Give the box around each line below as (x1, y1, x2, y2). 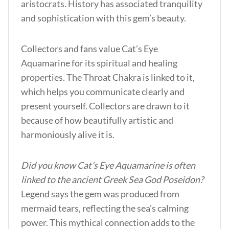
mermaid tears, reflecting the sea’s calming (21, 202, 189, 214)
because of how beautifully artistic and (21, 114, 173, 126)
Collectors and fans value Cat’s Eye (21, 43, 158, 54)
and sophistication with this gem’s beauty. (21, 12, 186, 24)
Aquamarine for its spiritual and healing (21, 57, 177, 68)
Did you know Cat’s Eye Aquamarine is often (21, 159, 195, 171)
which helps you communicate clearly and (21, 86, 185, 97)
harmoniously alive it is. (21, 129, 114, 140)
